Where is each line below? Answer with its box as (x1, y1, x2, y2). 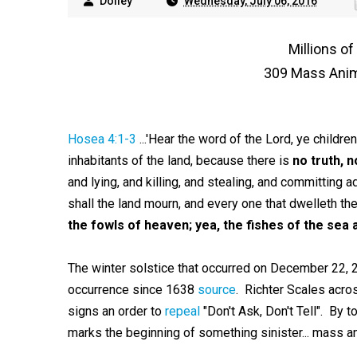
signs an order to (67, 304, 165, 319)
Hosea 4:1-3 (67, 131, 136, 147)
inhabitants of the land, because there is (67, 153, 292, 168)
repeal (164, 304, 203, 319)
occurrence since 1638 (67, 282, 198, 297)
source (197, 282, 236, 297)
